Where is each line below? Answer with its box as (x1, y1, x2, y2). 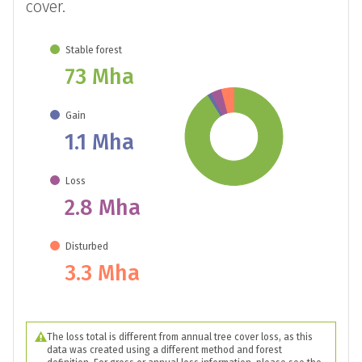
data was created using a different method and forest (47, 344, 282, 356)
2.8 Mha (65, 195, 141, 221)
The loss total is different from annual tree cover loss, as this (47, 331, 313, 343)
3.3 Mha (65, 260, 141, 286)
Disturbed (65, 241, 109, 252)
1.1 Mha (65, 129, 135, 155)
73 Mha (65, 64, 135, 90)
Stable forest (65, 44, 123, 56)
